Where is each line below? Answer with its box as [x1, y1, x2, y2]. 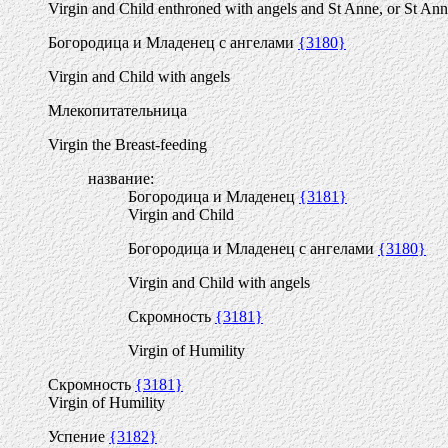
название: [88, 170, 154, 187]
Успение [48, 428, 109, 445]
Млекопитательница [48, 102, 187, 119]
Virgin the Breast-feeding [48, 136, 207, 153]
